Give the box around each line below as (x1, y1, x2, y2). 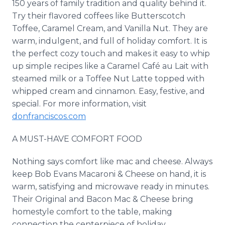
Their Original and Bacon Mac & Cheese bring (12, 194, 193, 204)
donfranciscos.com (12, 111, 86, 121)
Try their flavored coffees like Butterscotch (12, 11, 185, 21)
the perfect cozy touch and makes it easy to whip (12, 49, 210, 58)
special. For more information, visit (12, 99, 147, 108)
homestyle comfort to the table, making (12, 207, 172, 216)
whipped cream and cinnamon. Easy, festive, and (12, 86, 205, 96)
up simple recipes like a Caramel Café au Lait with (12, 61, 208, 71)
